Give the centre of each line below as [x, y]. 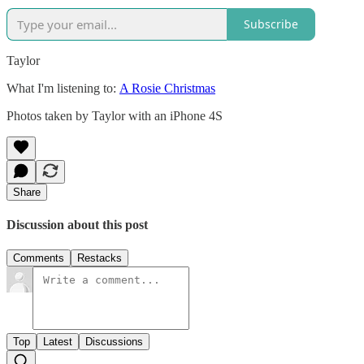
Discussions [114, 342]
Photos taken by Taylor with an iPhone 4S [115, 115]
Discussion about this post [77, 225]
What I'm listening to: [63, 88]
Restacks [100, 258]
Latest [58, 342]
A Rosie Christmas [167, 88]
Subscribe [271, 24]
